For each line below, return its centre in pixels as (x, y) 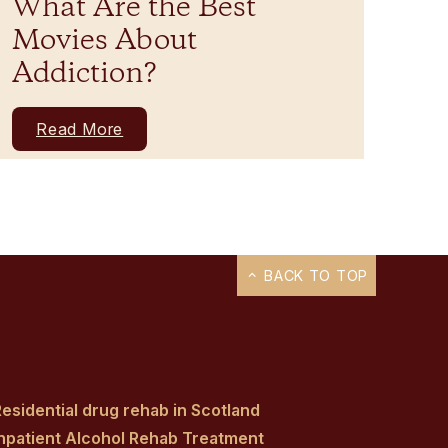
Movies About (104, 42)
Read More (80, 129)
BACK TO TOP (313, 276)
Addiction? (84, 75)
